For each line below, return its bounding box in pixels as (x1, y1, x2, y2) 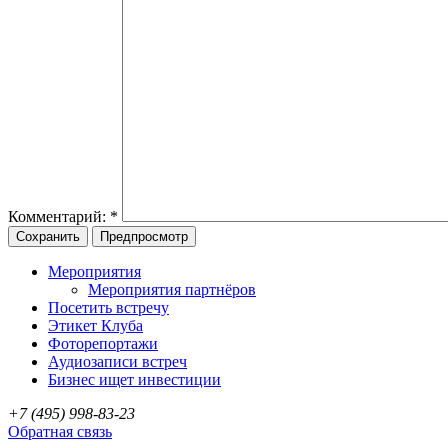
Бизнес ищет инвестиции (48, 370, 221, 388)
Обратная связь (8, 422, 112, 440)
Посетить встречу (48, 298, 169, 316)
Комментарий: (8, 207, 110, 225)
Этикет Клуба (48, 316, 143, 334)
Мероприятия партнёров (88, 280, 256, 298)
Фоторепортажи (48, 334, 158, 352)
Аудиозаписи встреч (48, 352, 187, 370)
